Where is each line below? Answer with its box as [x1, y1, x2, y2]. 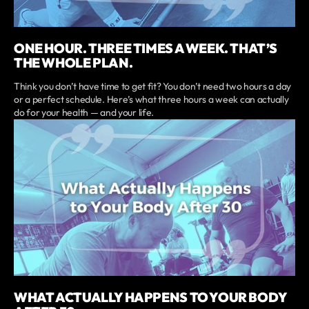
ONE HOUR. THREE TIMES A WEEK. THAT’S [14, 39, 277, 57]
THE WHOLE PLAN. [14, 54, 133, 71]
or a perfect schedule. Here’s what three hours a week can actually [14, 92, 289, 106]
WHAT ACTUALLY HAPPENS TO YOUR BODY [14, 289, 287, 306]
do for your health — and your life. [14, 106, 154, 119]
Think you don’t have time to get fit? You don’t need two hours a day [14, 79, 291, 92]
